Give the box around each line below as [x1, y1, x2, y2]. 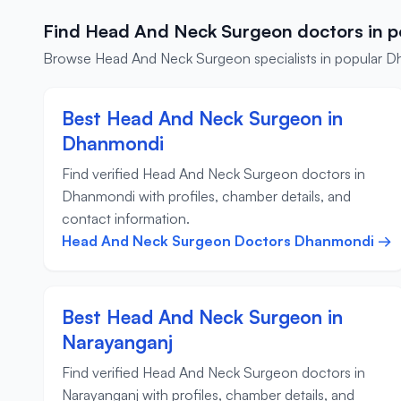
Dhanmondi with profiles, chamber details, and [62, 187, 351, 206]
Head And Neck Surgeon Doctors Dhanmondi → [62, 232, 392, 251]
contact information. [62, 209, 190, 228]
